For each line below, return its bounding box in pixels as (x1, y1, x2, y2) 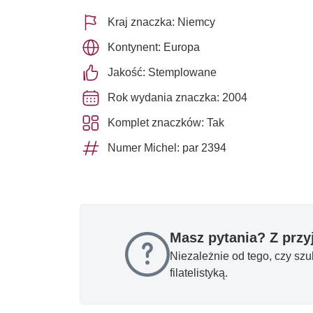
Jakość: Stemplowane (108, 65, 217, 79)
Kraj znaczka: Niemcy (108, 15, 215, 29)
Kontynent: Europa (108, 40, 200, 54)
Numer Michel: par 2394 (108, 140, 226, 154)
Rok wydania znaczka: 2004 (108, 90, 247, 104)
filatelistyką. (170, 265, 228, 279)
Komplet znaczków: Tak (108, 115, 224, 129)
